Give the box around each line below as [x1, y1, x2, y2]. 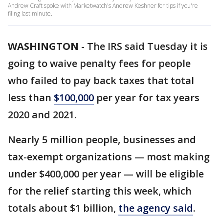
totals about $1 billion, [8, 201, 118, 215]
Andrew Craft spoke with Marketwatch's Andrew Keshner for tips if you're [8, 1, 198, 10]
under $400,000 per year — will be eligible [8, 167, 204, 180]
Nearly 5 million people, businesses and [8, 133, 196, 146]
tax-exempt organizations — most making [8, 150, 210, 163]
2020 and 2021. [8, 108, 77, 121]
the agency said [118, 201, 193, 215]
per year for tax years [94, 91, 199, 104]
